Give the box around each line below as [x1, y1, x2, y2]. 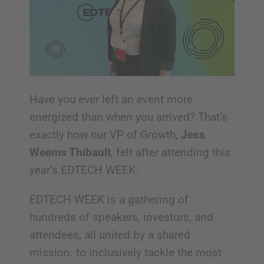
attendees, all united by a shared [29, 228, 190, 242]
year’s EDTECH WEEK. [29, 163, 138, 177]
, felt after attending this [110, 146, 230, 160]
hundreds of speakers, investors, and [29, 210, 213, 225]
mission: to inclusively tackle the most [29, 246, 222, 260]
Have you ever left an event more [29, 93, 193, 107]
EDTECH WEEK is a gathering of [29, 193, 189, 207]
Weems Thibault [29, 146, 111, 160]
